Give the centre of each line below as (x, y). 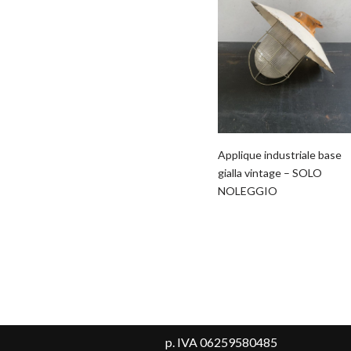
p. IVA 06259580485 (221, 342)
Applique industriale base (279, 154)
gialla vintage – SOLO (270, 172)
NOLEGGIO (247, 190)
